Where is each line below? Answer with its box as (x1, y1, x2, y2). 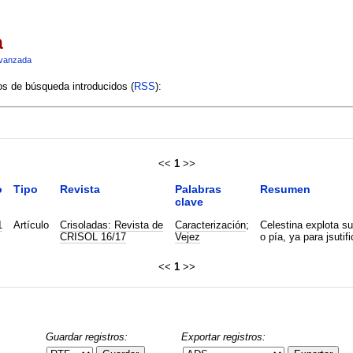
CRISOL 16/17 (59, 230, 126, 243)
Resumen (259, 182, 310, 195)
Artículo (13, 218, 49, 231)
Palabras (174, 182, 221, 195)
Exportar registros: (181, 330, 266, 343)
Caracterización (174, 218, 246, 231)
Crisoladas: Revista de (59, 218, 163, 231)
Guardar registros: (45, 330, 128, 343)
